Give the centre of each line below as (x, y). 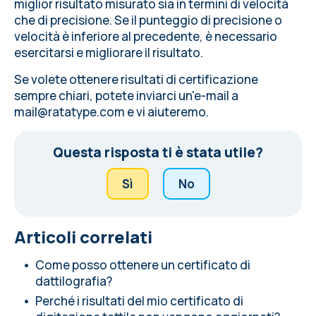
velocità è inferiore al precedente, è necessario (146, 36)
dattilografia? (74, 281)
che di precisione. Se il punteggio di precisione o (148, 20)
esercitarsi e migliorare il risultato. (109, 53)
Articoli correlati (83, 237)
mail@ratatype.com (69, 112)
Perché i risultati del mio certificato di (139, 301)
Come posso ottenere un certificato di (143, 265)
